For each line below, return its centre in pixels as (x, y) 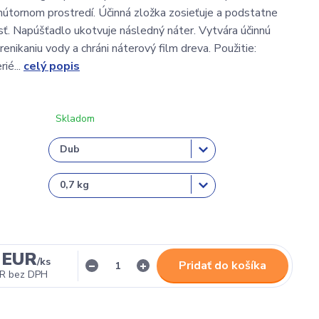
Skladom (75, 118)
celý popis (52, 66)
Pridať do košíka (223, 265)
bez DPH (28, 274)
